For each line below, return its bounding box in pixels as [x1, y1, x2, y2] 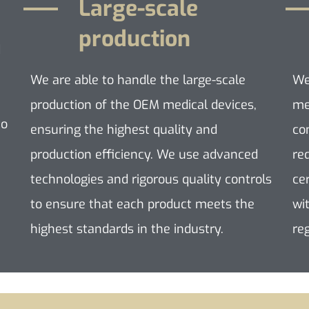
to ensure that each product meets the [30, 196, 255, 212]
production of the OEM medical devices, [30, 97, 257, 113]
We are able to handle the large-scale [30, 72, 246, 88]
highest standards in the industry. [30, 221, 224, 237]
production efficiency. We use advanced [30, 146, 259, 163]
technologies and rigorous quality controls [30, 171, 272, 188]
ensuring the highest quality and [30, 121, 218, 138]
